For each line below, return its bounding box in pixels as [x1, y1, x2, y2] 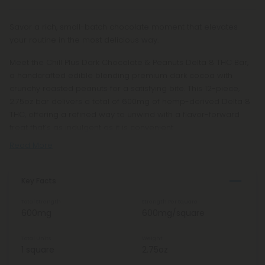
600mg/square [142, 207, 205, 219]
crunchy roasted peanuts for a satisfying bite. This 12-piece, [9, 83, 240, 94]
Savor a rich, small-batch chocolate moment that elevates [9, 21, 238, 33]
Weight [142, 235, 163, 242]
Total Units [21, 235, 51, 242]
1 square [21, 244, 54, 256]
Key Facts [21, 176, 56, 186]
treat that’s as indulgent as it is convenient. [9, 122, 174, 133]
